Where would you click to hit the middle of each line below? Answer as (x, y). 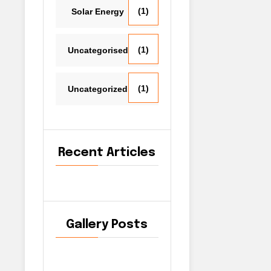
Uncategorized (98, 89)
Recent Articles (107, 153)
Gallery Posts (107, 224)
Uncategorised (98, 50)
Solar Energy (98, 11)
